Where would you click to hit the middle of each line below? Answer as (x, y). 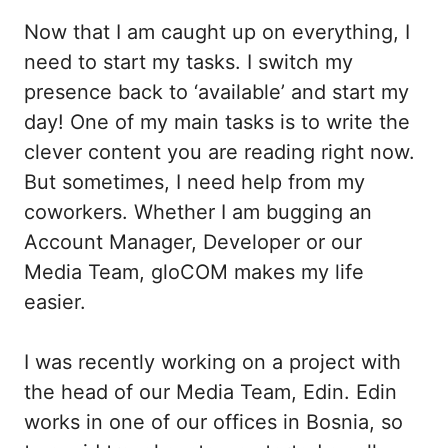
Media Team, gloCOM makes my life (194, 271)
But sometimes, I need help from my (194, 181)
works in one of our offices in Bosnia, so (213, 421)
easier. (58, 301)
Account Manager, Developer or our (193, 241)
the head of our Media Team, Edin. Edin (210, 391)
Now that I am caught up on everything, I (217, 31)
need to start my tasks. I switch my (188, 61)
